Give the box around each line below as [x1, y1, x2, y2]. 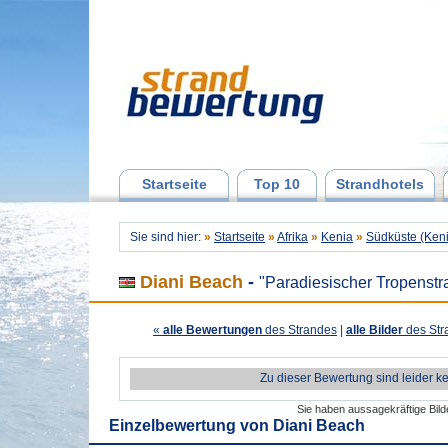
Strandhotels [336, 176, 424, 192]
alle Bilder [346, 323, 403, 337]
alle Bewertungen [160, 323, 262, 337]
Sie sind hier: [130, 230, 204, 244]
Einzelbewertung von [109, 417, 273, 434]
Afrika [277, 230, 308, 244]
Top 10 [254, 176, 300, 192]
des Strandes [262, 323, 337, 337]
